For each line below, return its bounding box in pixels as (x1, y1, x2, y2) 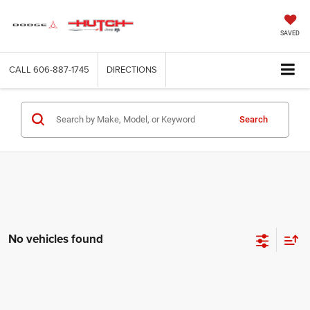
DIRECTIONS (107, 63, 157, 75)
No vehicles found (8, 230, 103, 248)
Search (239, 113, 268, 125)
